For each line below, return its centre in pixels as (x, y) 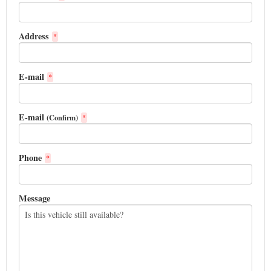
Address (34, 36)
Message (34, 198)
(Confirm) (62, 117)
